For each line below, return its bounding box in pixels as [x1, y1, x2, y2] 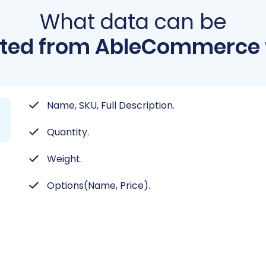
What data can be [39, 7, 227, 36]
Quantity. [47, 125, 89, 139]
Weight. [47, 152, 82, 166]
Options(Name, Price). [47, 179, 150, 192]
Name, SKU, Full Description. [47, 99, 175, 112]
